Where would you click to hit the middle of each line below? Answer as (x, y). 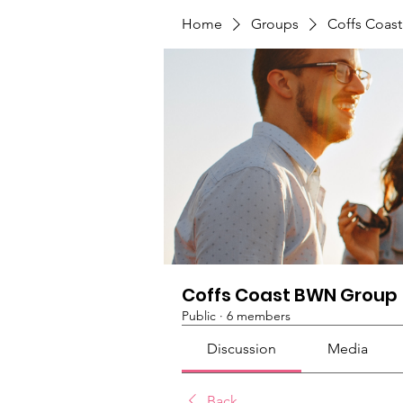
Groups (275, 24)
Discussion (242, 349)
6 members (259, 316)
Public (199, 316)
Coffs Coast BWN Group (290, 295)
